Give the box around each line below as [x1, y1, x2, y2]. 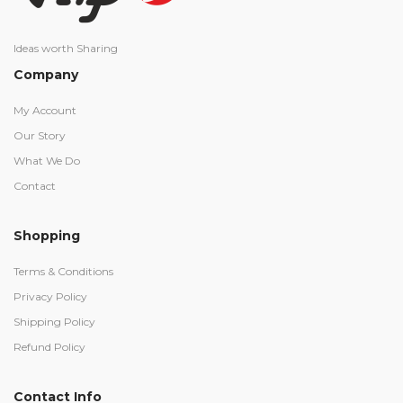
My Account [13, 103, 76, 117]
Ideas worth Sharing [13, 41, 118, 55]
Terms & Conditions [13, 264, 113, 278]
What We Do [13, 154, 80, 167]
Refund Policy [13, 340, 85, 354]
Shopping [13, 228, 80, 244]
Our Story [13, 129, 66, 142]
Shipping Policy [13, 315, 95, 328]
